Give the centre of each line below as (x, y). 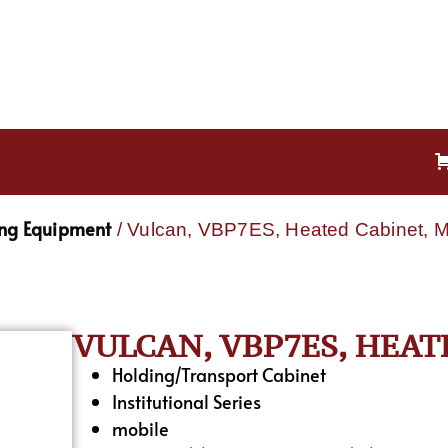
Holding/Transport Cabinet (219, 374)
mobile (141, 428)
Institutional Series (187, 401)
